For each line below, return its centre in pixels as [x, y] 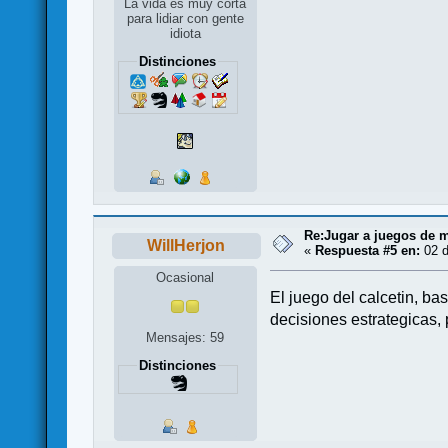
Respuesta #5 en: [368, 251]
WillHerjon [186, 246]
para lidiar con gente [185, 18]
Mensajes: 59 [185, 338]
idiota [185, 33]
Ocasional [185, 277]
